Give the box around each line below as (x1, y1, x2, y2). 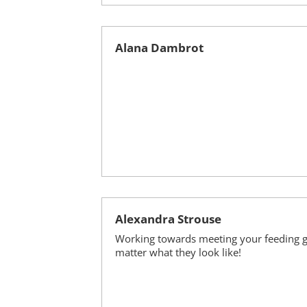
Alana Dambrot (114, 39, 204, 56)
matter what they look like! (114, 245, 241, 259)
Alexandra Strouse (114, 210, 221, 227)
